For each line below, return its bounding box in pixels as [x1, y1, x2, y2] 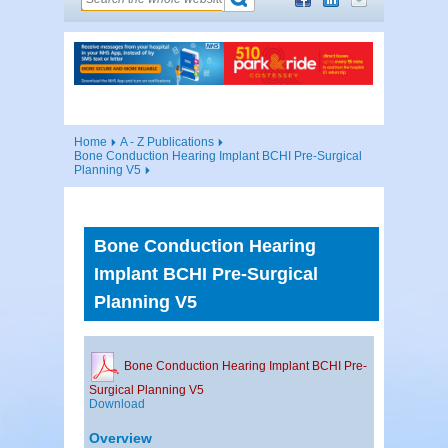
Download [89, 396, 145, 411]
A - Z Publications [120, 134, 214, 149]
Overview [89, 429, 152, 446]
